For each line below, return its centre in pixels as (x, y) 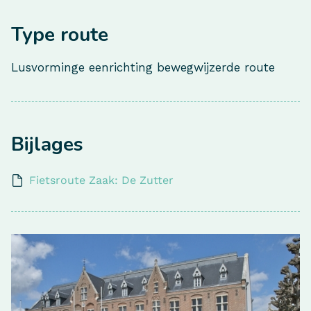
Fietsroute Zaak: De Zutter (101, 180)
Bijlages (47, 144)
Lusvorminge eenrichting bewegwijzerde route (143, 67)
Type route (60, 35)
